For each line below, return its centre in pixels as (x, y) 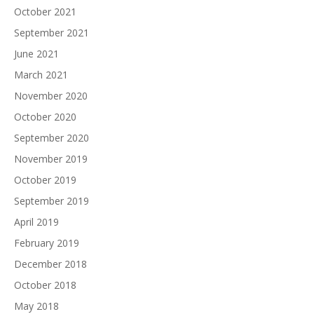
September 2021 (52, 33)
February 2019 (47, 243)
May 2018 (36, 306)
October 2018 (45, 285)
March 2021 (41, 75)
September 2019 (52, 201)
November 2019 (51, 159)
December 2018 (50, 264)
